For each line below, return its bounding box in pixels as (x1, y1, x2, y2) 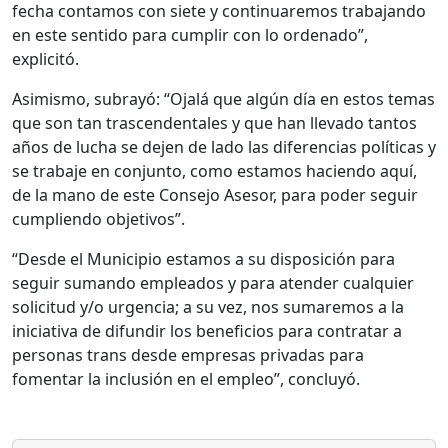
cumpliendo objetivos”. (12, 207, 185, 230)
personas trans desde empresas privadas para (12, 343, 364, 366)
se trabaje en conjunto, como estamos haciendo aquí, (12, 159, 417, 182)
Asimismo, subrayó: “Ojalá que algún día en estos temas (12, 87, 435, 110)
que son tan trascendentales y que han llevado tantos (12, 111, 417, 134)
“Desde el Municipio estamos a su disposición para (12, 247, 395, 270)
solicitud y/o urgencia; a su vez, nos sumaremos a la (12, 295, 404, 318)
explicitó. (12, 47, 79, 70)
